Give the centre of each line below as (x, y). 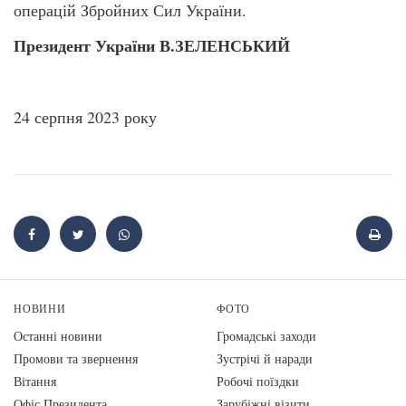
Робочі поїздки (258, 382)
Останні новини (58, 336)
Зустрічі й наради (265, 359)
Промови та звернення (76, 359)
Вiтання (35, 382)
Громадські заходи (266, 336)
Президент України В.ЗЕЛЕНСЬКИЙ (152, 46)
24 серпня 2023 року (85, 117)
